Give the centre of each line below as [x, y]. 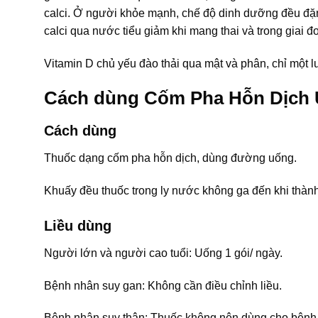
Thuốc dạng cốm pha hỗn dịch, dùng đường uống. [170, 158]
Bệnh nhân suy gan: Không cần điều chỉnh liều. [163, 285]
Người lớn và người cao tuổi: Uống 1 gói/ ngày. [163, 253]
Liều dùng [78, 225]
